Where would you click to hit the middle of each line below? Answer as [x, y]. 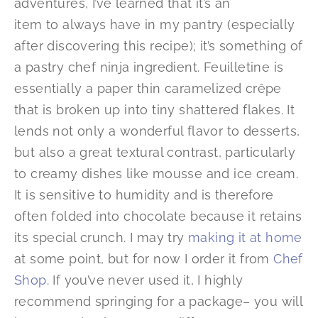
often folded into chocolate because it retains [158, 216]
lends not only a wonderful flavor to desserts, [157, 131]
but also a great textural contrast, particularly [155, 152]
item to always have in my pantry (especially [155, 24]
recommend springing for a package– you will [159, 301]
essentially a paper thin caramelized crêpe [148, 88]
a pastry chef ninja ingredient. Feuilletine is [149, 67]
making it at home [245, 237]
